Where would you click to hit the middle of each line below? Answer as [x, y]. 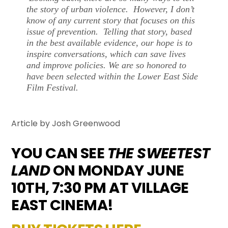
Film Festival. [53, 88]
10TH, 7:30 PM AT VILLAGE [100, 188]
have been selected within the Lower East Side [112, 77]
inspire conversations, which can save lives [106, 54]
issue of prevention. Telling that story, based [109, 32]
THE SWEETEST [159, 153]
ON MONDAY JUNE [117, 170]
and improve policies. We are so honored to [107, 65]
